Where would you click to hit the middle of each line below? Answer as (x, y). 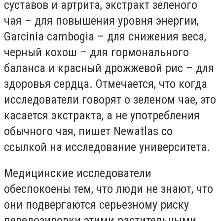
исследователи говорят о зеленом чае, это (110, 99)
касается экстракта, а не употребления (102, 115)
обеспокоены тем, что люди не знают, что (109, 189)
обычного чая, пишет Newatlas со (88, 131)
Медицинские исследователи (78, 173)
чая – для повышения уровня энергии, (101, 20)
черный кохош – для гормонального (96, 52)
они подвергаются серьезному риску (96, 205)
